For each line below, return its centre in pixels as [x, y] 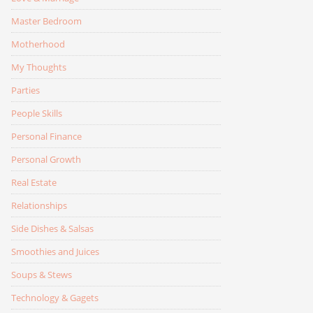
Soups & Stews [42, 274]
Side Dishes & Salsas [52, 228]
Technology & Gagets [55, 297]
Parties [26, 90]
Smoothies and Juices [55, 251]
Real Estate [34, 182]
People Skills [37, 113]
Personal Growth [46, 159]
